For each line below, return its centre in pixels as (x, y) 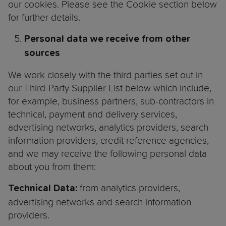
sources (42, 53)
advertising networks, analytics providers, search (108, 127)
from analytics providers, (129, 188)
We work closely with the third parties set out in (105, 75)
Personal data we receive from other (107, 39)
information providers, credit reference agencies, (108, 140)
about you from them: (53, 167)
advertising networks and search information (100, 202)
